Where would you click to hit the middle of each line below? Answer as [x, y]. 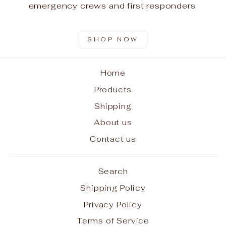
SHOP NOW [113, 39]
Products [113, 89]
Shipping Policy [113, 188]
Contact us [113, 139]
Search [113, 171]
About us [113, 123]
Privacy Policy [113, 204]
